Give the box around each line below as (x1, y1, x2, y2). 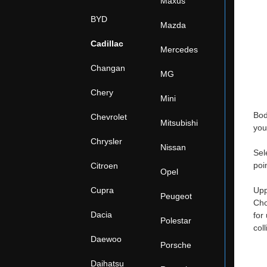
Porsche (160, 240, 191, 250)
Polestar (160, 216, 191, 225)
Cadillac (91, 39, 123, 48)
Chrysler (91, 136, 122, 146)
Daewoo (91, 234, 122, 244)
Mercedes (160, 45, 198, 54)
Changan (91, 63, 125, 73)
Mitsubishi (160, 118, 198, 128)
